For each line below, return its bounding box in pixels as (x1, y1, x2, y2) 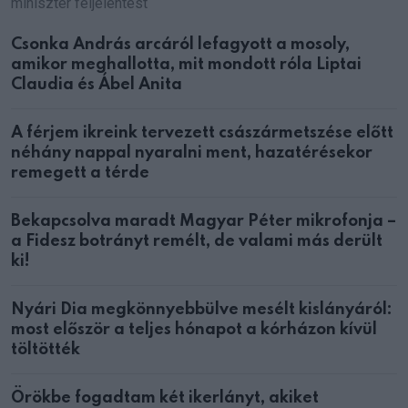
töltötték (11, 342, 80, 359)
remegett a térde (11, 165, 149, 182)
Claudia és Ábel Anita (11, 76, 182, 94)
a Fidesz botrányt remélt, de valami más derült (11, 233, 382, 250)
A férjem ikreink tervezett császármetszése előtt (11, 125, 393, 142)
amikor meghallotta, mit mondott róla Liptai (11, 56, 362, 74)
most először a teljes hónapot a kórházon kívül (11, 321, 377, 339)
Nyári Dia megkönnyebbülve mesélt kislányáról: (11, 301, 393, 319)
